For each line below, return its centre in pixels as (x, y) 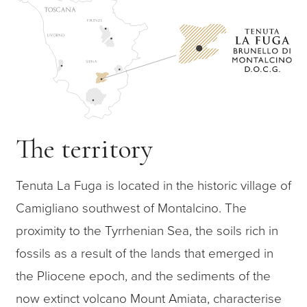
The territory (84, 149)
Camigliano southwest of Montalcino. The (131, 208)
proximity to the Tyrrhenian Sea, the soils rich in (147, 231)
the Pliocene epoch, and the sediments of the (143, 276)
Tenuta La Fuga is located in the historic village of (153, 186)
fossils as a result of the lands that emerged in (144, 254)
